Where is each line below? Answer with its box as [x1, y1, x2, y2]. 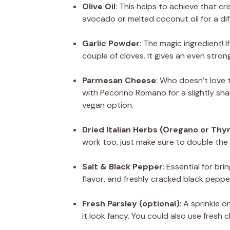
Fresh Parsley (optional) [82, 198, 180, 209]
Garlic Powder [82, 37, 140, 49]
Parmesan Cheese [82, 74, 156, 86]
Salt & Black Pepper [82, 161, 163, 172]
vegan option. [82, 99, 133, 110]
